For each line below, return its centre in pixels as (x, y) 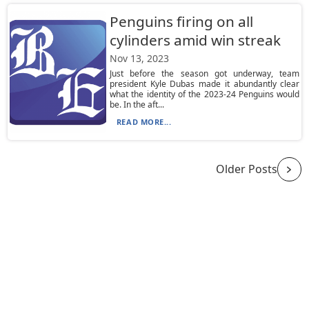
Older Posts (246, 169)
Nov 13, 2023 (139, 58)
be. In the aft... (137, 104)
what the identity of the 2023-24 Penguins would (205, 94)
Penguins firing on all (181, 21)
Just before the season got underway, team (205, 73)
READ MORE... (144, 122)
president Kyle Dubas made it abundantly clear (205, 84)
